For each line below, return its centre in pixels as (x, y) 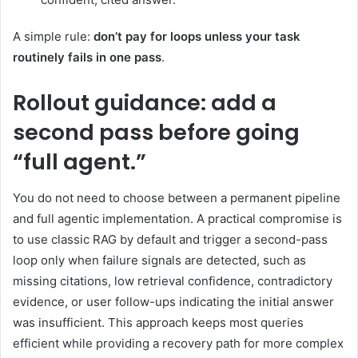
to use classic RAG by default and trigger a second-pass (170, 239)
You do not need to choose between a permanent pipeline (177, 197)
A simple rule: (53, 37)
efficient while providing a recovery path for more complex (178, 343)
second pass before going (156, 133)
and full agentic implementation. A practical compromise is (177, 218)
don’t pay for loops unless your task (197, 37)
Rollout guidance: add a (145, 103)
